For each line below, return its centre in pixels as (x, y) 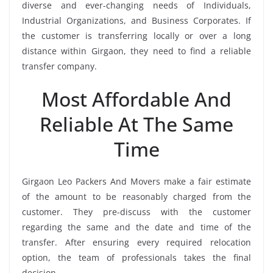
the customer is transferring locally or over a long (136, 35)
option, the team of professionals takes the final (136, 257)
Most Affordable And (136, 99)
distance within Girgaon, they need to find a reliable (136, 51)
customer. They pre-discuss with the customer (136, 211)
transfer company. (59, 66)
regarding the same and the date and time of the (136, 227)
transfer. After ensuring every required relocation (136, 242)
